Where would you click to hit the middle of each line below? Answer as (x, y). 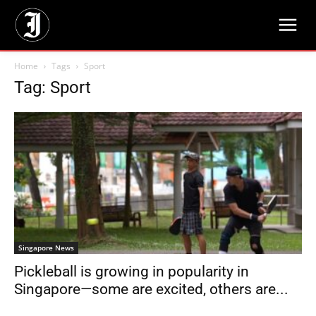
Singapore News (46, 248)
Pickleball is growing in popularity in (132, 272)
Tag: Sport (53, 87)
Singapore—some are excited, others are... (151, 290)
